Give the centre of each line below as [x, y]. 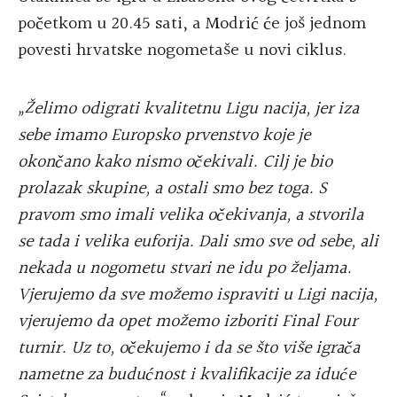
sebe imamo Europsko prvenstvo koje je [164, 136]
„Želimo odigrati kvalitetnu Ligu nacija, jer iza [188, 109]
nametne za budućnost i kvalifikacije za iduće [187, 375]
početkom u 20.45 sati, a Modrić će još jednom [192, 24]
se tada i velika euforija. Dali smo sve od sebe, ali [198, 242]
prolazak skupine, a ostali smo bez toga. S [172, 189]
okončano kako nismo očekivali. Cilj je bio [175, 163]
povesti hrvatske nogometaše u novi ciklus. [182, 51]
